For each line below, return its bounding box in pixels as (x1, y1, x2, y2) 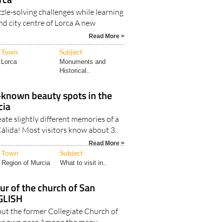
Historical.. (59, 67, 91, 74)
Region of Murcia (1, 159, 51, 166)
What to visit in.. (60, 159, 108, 166)
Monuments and (59, 58, 106, 65)
